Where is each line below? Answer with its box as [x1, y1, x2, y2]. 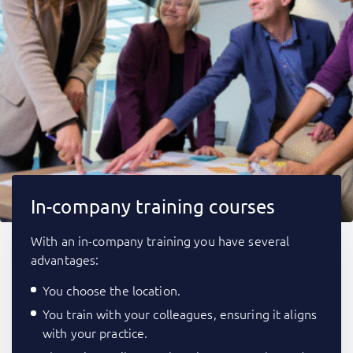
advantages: [31, 251, 99, 269]
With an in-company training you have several [31, 232, 290, 250]
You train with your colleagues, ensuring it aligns [43, 305, 317, 323]
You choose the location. [43, 281, 180, 299]
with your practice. [43, 324, 148, 342]
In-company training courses [31, 195, 276, 218]
